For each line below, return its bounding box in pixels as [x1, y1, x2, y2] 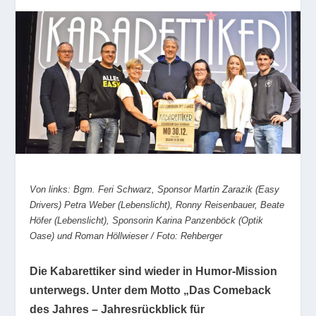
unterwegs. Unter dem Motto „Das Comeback [30, 284, 272, 297]
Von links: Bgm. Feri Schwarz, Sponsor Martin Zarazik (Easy [30, 183, 280, 195]
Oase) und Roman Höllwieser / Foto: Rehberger [30, 230, 223, 241]
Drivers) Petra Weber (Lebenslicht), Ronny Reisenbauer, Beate [30, 199, 285, 210]
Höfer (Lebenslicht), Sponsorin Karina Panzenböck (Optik [30, 214, 264, 226]
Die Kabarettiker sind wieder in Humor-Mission [30, 265, 278, 278]
